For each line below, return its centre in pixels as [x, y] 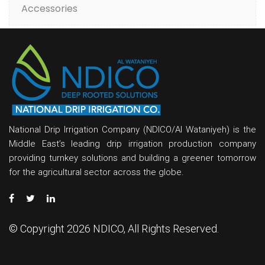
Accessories [49, 9]
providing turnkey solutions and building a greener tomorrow [132, 158]
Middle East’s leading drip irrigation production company [132, 144]
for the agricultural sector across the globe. [96, 172]
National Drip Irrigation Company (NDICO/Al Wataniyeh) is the [132, 130]
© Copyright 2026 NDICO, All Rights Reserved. [114, 229]
